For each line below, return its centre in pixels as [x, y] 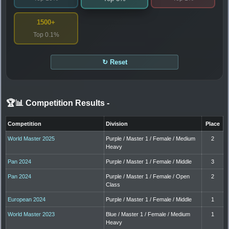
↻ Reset [114, 62]
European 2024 [27, 199]
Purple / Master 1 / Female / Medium [151, 138]
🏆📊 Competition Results [56, 103]
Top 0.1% [46, 35]
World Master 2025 [31, 138]
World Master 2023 [31, 214]
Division [117, 123]
